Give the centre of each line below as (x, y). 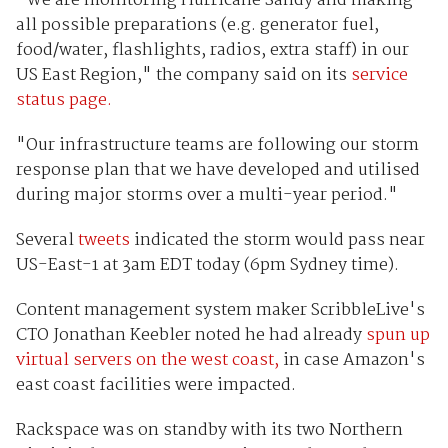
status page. (63, 101)
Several (46, 241)
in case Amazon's (351, 361)
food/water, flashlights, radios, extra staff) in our (212, 51)
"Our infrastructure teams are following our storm (217, 146)
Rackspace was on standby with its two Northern (209, 431)
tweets (103, 241)
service (379, 76)
